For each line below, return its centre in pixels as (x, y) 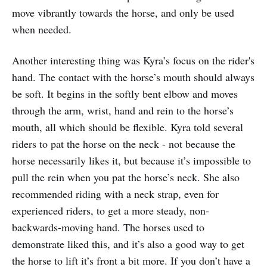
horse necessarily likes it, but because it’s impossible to (131, 160)
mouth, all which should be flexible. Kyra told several (128, 127)
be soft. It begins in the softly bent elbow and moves (125, 93)
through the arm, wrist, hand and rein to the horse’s (123, 110)
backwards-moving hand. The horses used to (108, 227)
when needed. (42, 29)
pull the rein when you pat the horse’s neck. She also (126, 177)
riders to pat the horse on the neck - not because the (124, 143)
